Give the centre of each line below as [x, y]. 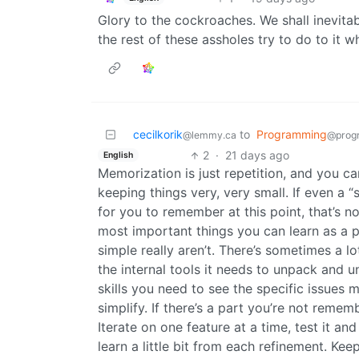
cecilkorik [158, 135]
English [118, 155]
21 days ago [257, 155]
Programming [292, 135]
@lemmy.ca [210, 135]
